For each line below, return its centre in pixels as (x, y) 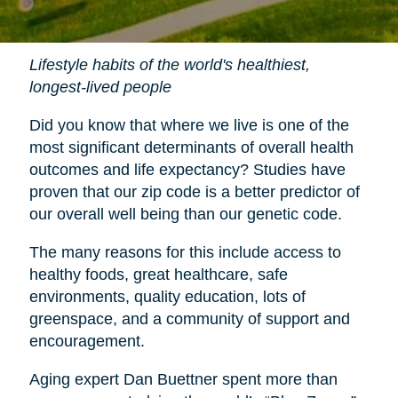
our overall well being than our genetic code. (185, 214)
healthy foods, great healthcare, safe (158, 274)
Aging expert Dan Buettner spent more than (183, 379)
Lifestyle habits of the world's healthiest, (169, 64)
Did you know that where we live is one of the (189, 125)
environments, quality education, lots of (167, 296)
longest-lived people (100, 87)
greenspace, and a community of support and (189, 318)
